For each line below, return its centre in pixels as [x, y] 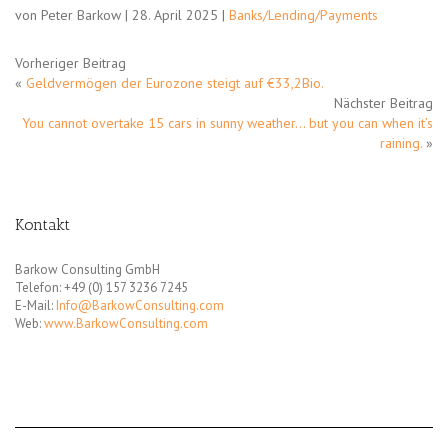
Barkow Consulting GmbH [87, 270]
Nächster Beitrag [383, 103]
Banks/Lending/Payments [303, 15]
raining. [401, 143]
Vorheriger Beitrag [70, 63]
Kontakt [42, 225]
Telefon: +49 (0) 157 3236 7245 [101, 288]
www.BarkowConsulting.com [126, 324]
